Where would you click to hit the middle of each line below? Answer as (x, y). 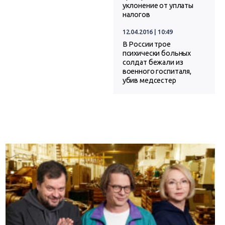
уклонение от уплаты (158, 6)
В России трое (146, 44)
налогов (136, 15)
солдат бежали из (153, 63)
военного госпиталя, (157, 72)
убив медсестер (149, 81)
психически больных (157, 53)
